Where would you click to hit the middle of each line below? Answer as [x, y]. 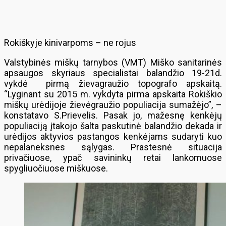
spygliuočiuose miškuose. [56, 168]
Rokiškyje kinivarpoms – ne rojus [70, 43]
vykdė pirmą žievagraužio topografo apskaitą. [113, 83]
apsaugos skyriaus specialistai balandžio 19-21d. [113, 73]
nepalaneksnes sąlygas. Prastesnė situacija [113, 147]
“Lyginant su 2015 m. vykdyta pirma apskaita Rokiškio [113, 94]
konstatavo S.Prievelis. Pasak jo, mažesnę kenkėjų [113, 115]
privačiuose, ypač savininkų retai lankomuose [113, 158]
